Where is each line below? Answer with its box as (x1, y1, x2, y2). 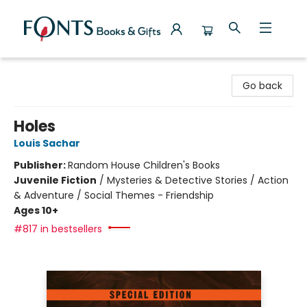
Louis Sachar (14, 136, 80, 150)
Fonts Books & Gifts (10, 64, 102, 77)
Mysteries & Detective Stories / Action (107, 173, 288, 187)
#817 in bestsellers (14, 222, 102, 236)
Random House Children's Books (68, 158, 220, 172)
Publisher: (14, 158, 68, 172)
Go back (243, 79, 282, 93)
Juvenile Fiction (14, 173, 97, 187)
